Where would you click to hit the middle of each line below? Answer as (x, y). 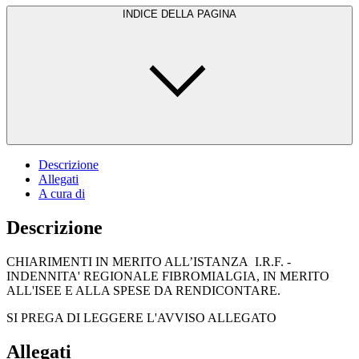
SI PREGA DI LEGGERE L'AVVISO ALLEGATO (141, 317)
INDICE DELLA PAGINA (179, 14)
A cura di (62, 193)
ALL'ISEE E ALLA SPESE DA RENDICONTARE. (143, 290)
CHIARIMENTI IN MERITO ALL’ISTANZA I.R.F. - (149, 261)
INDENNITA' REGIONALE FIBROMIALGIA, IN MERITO (168, 276)
